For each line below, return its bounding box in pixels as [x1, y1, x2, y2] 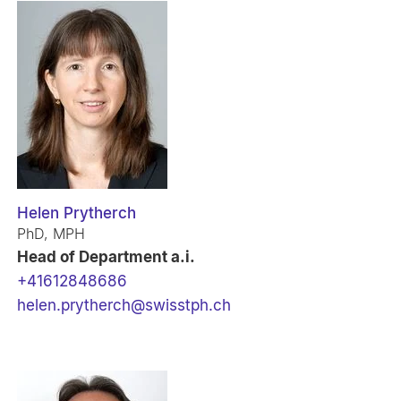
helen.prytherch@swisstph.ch [17, 295, 232, 314]
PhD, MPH [17, 224, 86, 243]
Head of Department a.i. [17, 247, 196, 266]
